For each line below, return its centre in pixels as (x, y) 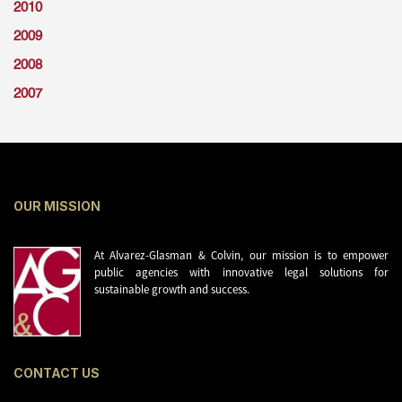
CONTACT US (57, 373)
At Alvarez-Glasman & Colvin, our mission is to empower (241, 255)
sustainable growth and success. (172, 289)
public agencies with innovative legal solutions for (241, 272)
